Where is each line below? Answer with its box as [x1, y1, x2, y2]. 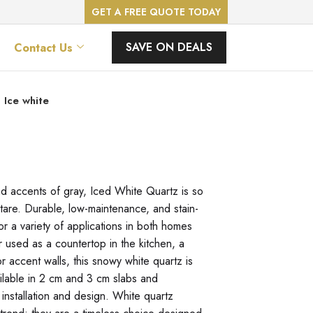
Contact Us [14, 39, 73, 56]
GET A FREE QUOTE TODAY [91, 5, 221, 19]
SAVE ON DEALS [126, 39, 213, 55]
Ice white [4, 93, 49, 108]
